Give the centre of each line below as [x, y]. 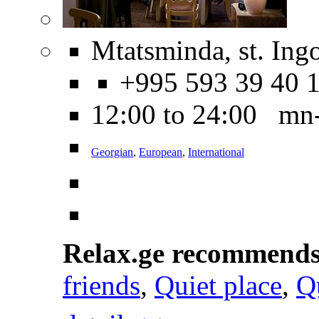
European [161, 152]
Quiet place [218, 285]
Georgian [112, 152]
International [216, 152]
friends [101, 285]
